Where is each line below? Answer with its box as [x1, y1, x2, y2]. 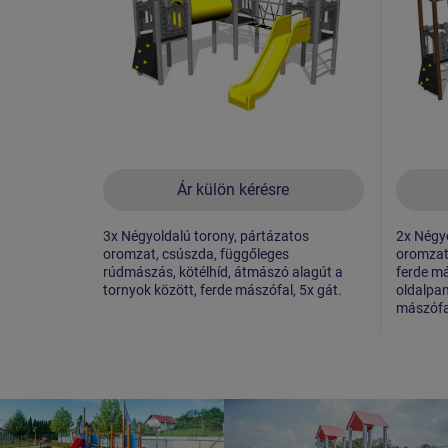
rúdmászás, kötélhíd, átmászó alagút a [103, 263, 343, 280]
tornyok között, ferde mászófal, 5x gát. [103, 281, 342, 298]
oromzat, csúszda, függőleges [103, 245, 289, 262]
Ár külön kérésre [177, 179, 290, 199]
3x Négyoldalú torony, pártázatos [103, 227, 309, 244]
